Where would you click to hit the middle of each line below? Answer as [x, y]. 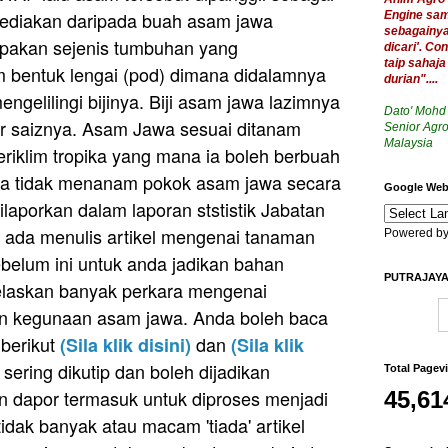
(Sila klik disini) [125, 344]
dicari [400, 47]
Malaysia [408, 143]
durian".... [411, 79]
